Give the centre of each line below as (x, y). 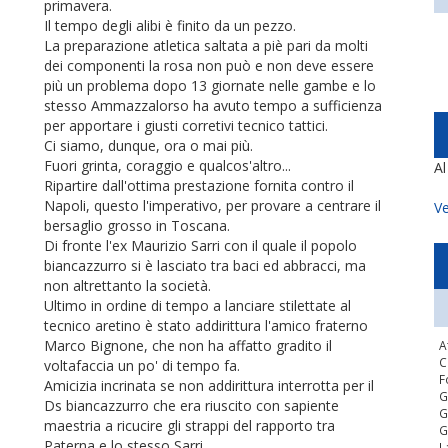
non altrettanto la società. (127, 285)
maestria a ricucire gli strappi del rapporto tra (189, 425)
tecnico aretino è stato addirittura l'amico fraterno (206, 325)
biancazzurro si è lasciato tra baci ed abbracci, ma (205, 265)
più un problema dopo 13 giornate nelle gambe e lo (210, 85)
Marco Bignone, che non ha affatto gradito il (188, 345)
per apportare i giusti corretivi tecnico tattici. (186, 125)
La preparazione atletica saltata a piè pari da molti (206, 45)
